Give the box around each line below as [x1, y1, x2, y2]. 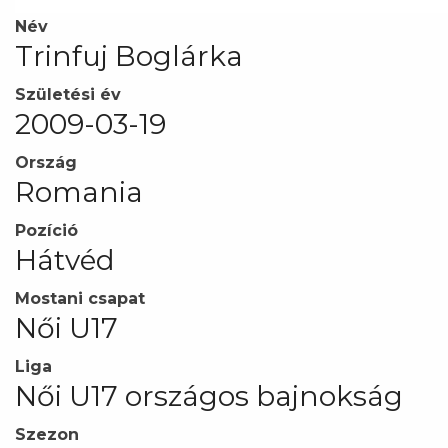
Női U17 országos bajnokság [15, 379, 403, 413]
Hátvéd [15, 243, 115, 277]
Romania [15, 175, 143, 209]
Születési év [15, 85, 121, 104]
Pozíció [15, 221, 78, 240]
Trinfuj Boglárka [15, 39, 243, 73]
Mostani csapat [15, 289, 145, 308]
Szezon [15, 425, 79, 444]
